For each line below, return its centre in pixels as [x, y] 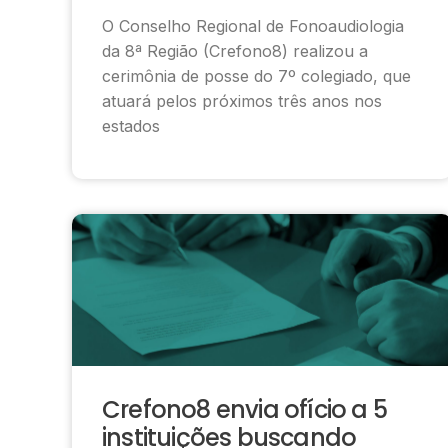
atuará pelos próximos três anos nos [242, 100]
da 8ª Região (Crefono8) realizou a [235, 50]
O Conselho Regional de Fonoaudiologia [253, 25]
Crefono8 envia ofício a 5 [244, 409]
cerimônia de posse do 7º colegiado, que [256, 75]
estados [131, 125]
